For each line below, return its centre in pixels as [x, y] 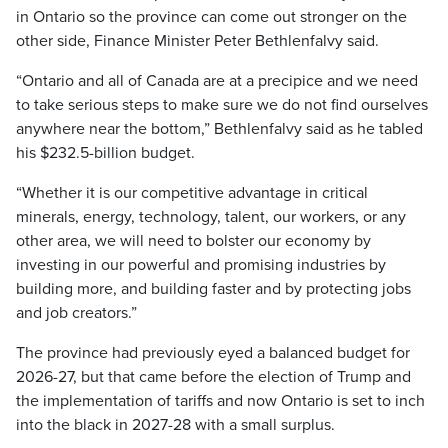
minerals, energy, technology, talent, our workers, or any [211, 217]
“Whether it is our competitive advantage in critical [192, 193]
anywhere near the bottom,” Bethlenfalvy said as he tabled [219, 129]
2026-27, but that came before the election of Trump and [213, 377]
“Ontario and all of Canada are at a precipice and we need [217, 81]
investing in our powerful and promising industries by [201, 265]
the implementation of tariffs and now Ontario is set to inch [220, 401]
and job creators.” [76, 313]
